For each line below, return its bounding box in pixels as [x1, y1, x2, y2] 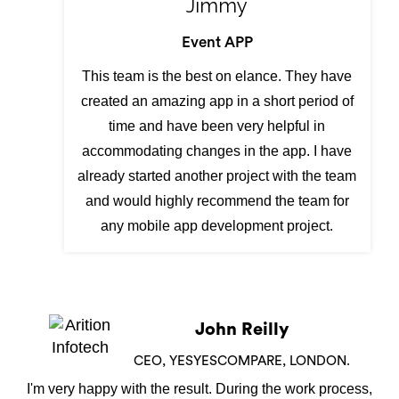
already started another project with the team [77, 168, 357, 184]
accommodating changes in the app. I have [82, 143, 353, 159]
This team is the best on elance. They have [82, 69, 353, 85]
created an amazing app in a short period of [80, 94, 354, 110]
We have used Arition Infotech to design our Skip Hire [31, 381, 368, 397]
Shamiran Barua [175, 320, 308, 338]
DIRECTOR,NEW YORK [172, 354, 312, 368]
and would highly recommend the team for [85, 193, 349, 209]
